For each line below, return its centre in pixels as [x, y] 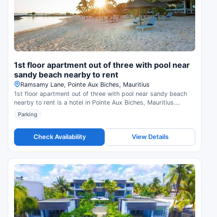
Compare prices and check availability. [70, 111]
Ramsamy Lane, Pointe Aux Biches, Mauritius [85, 84]
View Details [150, 137]
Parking [28, 114]
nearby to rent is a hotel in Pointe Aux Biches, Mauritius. [95, 102]
